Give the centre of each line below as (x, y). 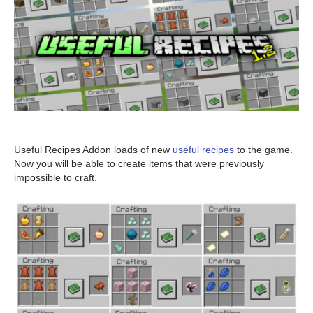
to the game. (263, 150)
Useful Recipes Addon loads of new (93, 150)
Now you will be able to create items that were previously (139, 164)
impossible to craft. (56, 178)
